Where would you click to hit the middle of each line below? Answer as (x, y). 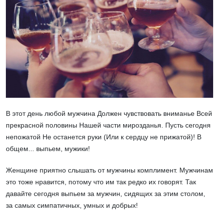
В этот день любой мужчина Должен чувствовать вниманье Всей (109, 114)
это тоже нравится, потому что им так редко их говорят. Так (101, 182)
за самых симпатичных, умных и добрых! (72, 206)
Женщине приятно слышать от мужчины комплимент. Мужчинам (109, 170)
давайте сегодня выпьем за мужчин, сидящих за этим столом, (106, 194)
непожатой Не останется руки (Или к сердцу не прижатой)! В (104, 137)
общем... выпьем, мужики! (48, 149)
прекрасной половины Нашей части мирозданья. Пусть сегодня (108, 125)
